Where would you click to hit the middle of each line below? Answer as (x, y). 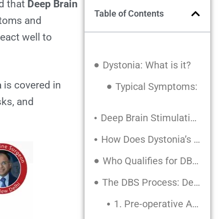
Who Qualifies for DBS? (195, 161)
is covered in (32, 85)
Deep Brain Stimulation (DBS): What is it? (194, 118)
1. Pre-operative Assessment (196, 204)
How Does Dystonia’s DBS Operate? (197, 139)
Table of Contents (129, 13)
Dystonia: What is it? (146, 65)
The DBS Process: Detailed (197, 182)
